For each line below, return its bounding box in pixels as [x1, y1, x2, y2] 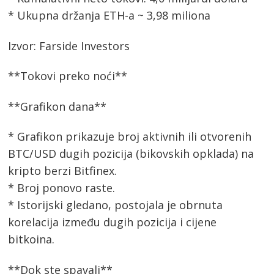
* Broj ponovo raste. [8, 180, 116, 196]
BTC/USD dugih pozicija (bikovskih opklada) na [8, 146, 254, 161]
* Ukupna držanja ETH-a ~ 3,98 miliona [8, 7, 211, 23]
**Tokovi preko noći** [8, 68, 128, 84]
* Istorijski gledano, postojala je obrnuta [8, 198, 223, 213]
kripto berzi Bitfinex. [8, 163, 117, 179]
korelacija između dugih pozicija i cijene [8, 215, 217, 230]
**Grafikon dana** [8, 98, 107, 114]
